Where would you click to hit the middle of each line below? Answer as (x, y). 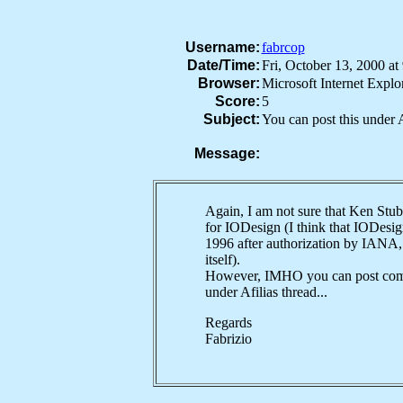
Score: (237, 101)
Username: (222, 47)
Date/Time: (223, 65)
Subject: (231, 119)
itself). (222, 260)
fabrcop (283, 47)
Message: (227, 153)
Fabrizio (228, 339)
